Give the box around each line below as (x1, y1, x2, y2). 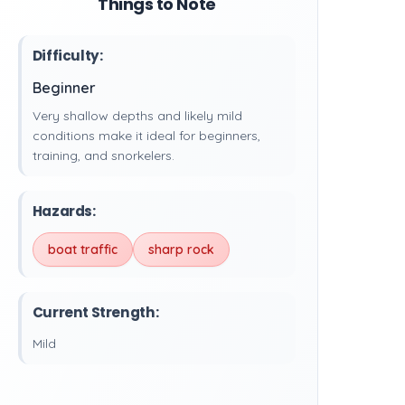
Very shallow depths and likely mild (32, 108, 242, 124)
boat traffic (47, 241, 118, 258)
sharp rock (147, 241, 214, 258)
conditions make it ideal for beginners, (32, 127, 260, 144)
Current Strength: (32, 303, 159, 322)
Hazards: (32, 202, 96, 221)
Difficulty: (32, 46, 103, 65)
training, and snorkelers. (32, 147, 174, 164)
